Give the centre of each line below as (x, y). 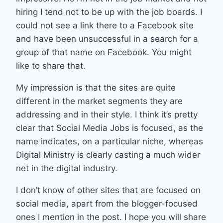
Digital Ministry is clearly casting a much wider (108, 155)
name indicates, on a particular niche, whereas (110, 141)
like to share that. (51, 65)
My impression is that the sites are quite (96, 87)
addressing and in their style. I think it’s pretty (107, 114)
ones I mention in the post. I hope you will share (111, 217)
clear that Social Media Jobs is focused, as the (110, 128)
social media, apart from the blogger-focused (107, 203)
